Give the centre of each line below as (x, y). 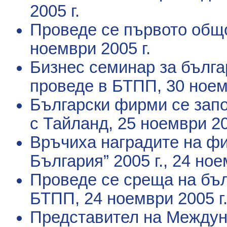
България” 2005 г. (97, 161)
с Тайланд (69, 123)
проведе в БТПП (93, 86)
